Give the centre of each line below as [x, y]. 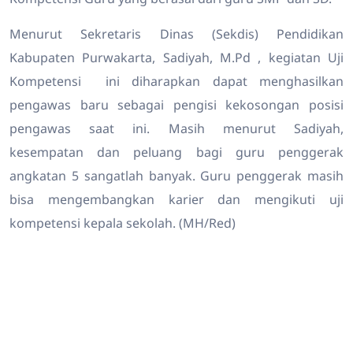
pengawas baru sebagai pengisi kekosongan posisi [176, 105]
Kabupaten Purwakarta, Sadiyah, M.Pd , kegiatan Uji [176, 58]
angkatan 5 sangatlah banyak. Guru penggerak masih [176, 176]
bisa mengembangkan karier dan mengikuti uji [176, 200]
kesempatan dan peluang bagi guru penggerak [176, 152]
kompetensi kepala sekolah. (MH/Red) [123, 223]
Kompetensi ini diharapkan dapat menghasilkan [176, 82]
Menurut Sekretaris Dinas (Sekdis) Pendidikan [176, 34]
